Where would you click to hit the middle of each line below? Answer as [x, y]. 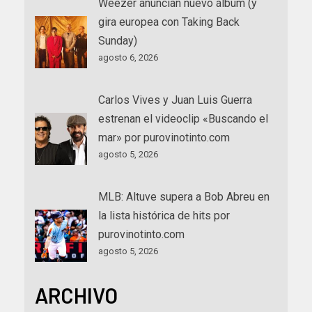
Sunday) [118, 40]
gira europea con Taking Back [169, 22]
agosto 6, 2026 [128, 57]
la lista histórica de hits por [164, 215]
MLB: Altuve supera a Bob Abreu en [184, 196]
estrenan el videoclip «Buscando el [183, 118]
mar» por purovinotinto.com [164, 137]
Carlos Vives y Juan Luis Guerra [175, 100]
